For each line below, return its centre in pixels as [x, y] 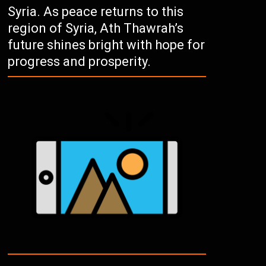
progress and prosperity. [80, 61]
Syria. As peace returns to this [96, 12]
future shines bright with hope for [107, 45]
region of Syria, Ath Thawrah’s [96, 28]
